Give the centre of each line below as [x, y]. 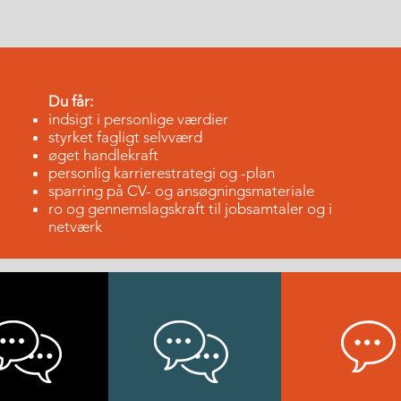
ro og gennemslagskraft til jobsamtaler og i [190, 209]
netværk [75, 226]
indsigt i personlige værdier [138, 119]
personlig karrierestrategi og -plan [162, 173]
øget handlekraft [103, 155]
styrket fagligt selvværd [125, 137]
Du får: [71, 101]
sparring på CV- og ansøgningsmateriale [181, 191]
